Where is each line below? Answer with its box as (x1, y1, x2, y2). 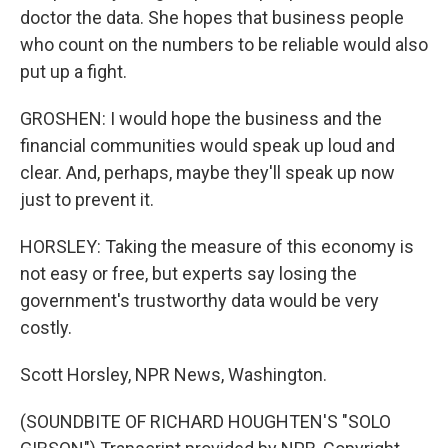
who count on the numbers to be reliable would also (20, 34, 428, 55)
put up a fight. (20, 61, 127, 82)
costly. (20, 317, 72, 338)
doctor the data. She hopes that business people (20, 7, 404, 28)
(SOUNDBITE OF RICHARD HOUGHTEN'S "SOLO (20, 411, 391, 432)
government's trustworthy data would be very (20, 290, 379, 311)
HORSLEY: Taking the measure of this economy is (20, 236, 414, 257)
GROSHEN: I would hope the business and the (20, 108, 382, 129)
